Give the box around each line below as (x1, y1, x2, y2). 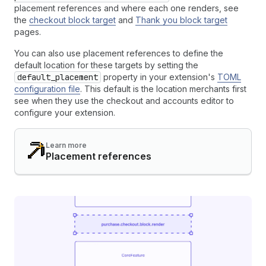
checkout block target (29, 14, 116, 25)
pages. (14, 26, 41, 37)
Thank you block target (135, 14, 227, 25)
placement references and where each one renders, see (14, 2, 239, 13)
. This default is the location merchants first (80, 83, 246, 94)
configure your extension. (14, 107, 115, 118)
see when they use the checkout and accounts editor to (14, 95, 234, 106)
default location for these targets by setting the (14, 59, 198, 70)
